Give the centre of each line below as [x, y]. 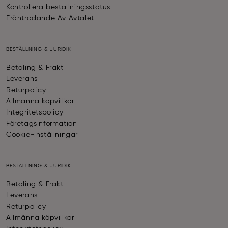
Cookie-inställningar [42, 135]
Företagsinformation [42, 124]
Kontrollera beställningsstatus [58, 7]
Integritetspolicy [35, 113]
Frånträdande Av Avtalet [50, 19]
